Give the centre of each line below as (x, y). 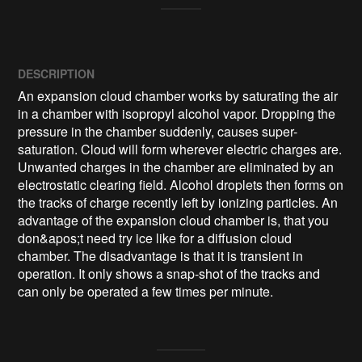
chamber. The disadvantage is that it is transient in (161, 256)
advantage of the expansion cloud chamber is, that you (174, 221)
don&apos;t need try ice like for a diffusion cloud (155, 238)
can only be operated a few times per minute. (146, 292)
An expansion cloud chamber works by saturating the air (178, 96)
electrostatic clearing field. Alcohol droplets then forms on (181, 185)
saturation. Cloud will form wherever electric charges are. (180, 149)
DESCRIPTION (57, 74)
